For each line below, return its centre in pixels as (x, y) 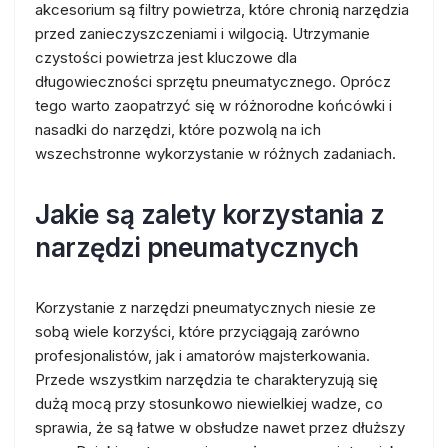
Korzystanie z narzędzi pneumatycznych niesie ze (205, 307)
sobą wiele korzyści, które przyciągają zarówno (197, 331)
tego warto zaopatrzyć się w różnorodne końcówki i (213, 105)
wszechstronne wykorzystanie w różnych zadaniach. (215, 153)
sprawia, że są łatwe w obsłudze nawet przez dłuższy (220, 427)
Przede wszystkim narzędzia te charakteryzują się (206, 379)
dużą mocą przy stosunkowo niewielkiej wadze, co (209, 403)
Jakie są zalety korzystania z (210, 214)
